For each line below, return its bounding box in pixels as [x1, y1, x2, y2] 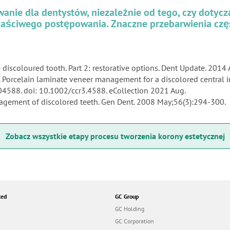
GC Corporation [115, 217, 154, 225]
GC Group [115, 193, 139, 201]
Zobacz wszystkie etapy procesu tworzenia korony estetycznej [5, 131, 225, 142]
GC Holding [115, 205, 144, 213]
